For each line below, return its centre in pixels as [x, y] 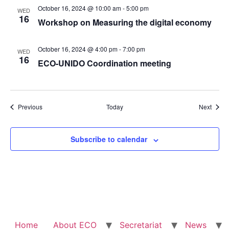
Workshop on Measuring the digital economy [124, 22]
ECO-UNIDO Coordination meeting [104, 63]
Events [51, 106]
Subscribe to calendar [109, 139]
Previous [30, 107]
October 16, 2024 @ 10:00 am [79, 8]
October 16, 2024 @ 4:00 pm [77, 49]
